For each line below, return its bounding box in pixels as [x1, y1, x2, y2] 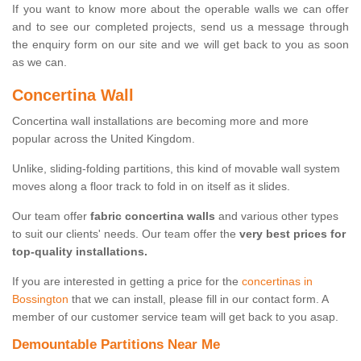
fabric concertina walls [90, 210, 215, 223]
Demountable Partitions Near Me [12, 337, 220, 353]
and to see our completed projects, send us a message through [12, 20, 349, 34]
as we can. [12, 56, 67, 69]
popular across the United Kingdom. [12, 132, 195, 146]
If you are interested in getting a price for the [12, 275, 242, 288]
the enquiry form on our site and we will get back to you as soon [12, 38, 349, 52]
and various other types [215, 210, 338, 223]
